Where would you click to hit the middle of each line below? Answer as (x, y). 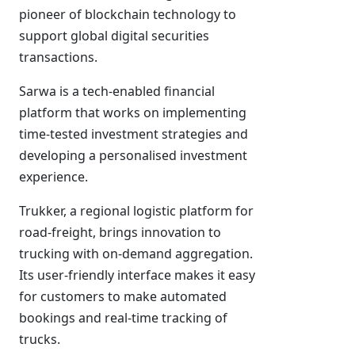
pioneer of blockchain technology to (128, 14)
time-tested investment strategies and (134, 134)
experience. (53, 177)
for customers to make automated (123, 296)
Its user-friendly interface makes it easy (137, 275)
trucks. (40, 339)
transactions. (58, 57)
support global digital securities (114, 36)
